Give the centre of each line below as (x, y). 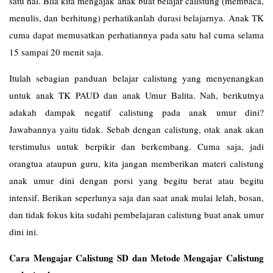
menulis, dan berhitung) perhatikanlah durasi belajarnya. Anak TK (136, 18)
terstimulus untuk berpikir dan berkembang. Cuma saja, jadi (136, 146)
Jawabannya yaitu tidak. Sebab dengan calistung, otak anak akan (136, 129)
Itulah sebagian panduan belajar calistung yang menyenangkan (136, 78)
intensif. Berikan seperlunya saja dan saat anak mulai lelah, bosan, (136, 197)
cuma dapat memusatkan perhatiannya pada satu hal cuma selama (136, 35)
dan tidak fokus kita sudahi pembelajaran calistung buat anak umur (136, 214)
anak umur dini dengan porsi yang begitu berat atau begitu (136, 180)
